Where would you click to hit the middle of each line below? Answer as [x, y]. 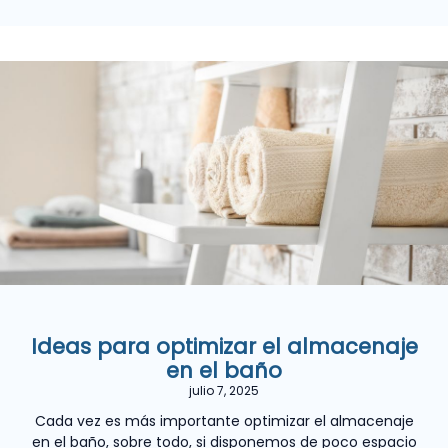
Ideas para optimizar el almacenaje [224, 346]
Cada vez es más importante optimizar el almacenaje [224, 420]
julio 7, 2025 [224, 390]
